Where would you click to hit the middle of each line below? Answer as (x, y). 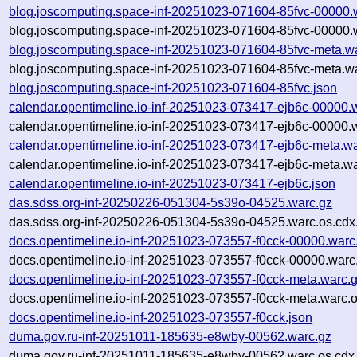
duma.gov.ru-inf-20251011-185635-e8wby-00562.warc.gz (171, 336)
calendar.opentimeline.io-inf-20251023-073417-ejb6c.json (173, 183)
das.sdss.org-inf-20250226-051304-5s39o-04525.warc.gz (171, 202)
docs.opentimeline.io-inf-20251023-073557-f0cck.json (161, 317)
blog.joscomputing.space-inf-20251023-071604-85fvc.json (173, 88)
